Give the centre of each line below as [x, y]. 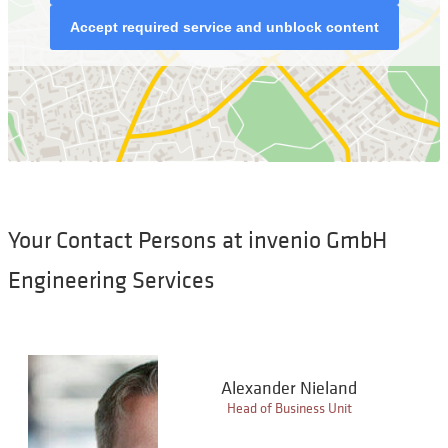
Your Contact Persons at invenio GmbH [197, 240]
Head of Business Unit [289, 408]
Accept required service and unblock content [224, 27]
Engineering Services [111, 280]
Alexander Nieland [289, 388]
